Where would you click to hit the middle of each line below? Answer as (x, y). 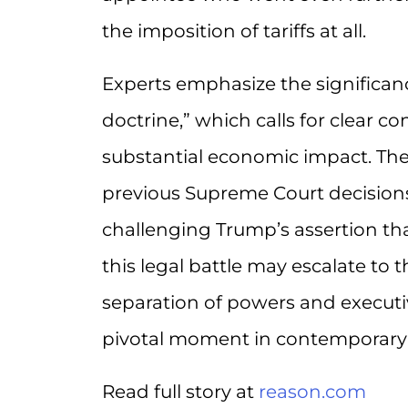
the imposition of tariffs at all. (234, 31)
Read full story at (180, 392)
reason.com (312, 392)
